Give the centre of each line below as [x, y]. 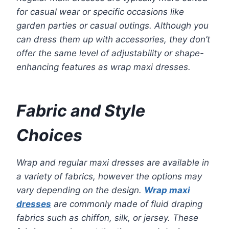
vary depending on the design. [80, 190]
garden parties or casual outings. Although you [112, 26]
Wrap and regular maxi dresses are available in [113, 163]
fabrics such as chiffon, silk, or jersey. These [107, 218]
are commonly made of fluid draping [127, 204]
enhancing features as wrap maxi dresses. [104, 67]
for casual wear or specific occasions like [100, 12]
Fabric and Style [81, 111]
